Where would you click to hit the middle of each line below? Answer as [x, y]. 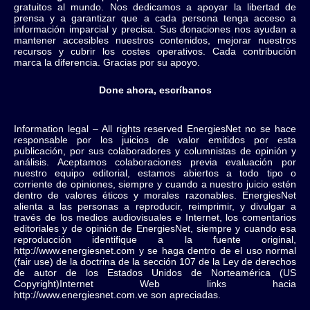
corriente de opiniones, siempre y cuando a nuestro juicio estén [155, 184]
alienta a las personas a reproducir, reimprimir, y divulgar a [155, 206]
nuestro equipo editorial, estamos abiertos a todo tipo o [155, 173]
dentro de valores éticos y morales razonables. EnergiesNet [155, 195]
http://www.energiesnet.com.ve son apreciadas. [117, 295]
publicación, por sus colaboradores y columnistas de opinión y [155, 151]
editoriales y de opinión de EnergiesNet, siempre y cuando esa [155, 228]
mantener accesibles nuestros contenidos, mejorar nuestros [155, 40]
